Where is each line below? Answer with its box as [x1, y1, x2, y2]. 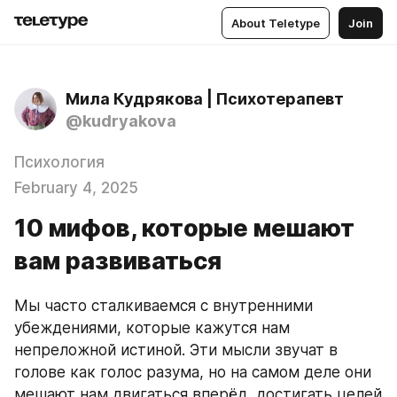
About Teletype [231, 15, 320, 30]
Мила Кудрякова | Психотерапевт [66, 90, 344, 108]
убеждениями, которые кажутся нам [14, 319, 290, 337]
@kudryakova [66, 112, 176, 130]
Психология [14, 153, 105, 171]
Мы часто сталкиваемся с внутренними [14, 297, 313, 315]
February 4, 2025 [14, 179, 138, 197]
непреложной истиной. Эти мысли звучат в [14, 341, 338, 359]
